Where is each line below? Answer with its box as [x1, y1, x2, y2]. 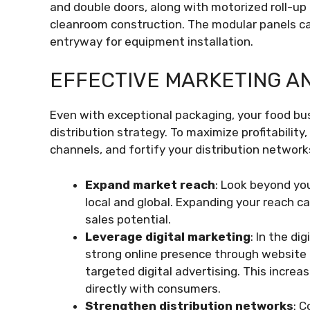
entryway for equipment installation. [50, 34, 253, 48]
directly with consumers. [85, 281, 221, 295]
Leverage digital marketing [85, 229, 250, 244]
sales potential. [85, 212, 171, 226]
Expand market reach [85, 177, 215, 192]
